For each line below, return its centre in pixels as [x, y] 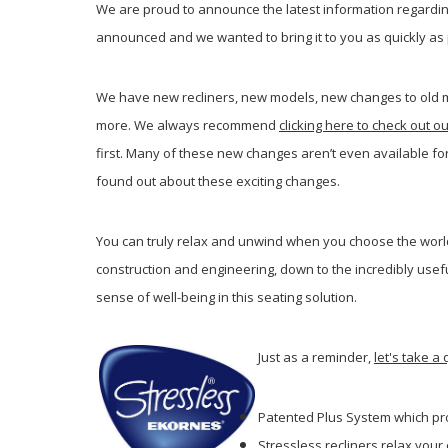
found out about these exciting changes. [218, 180]
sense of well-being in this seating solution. [228, 296]
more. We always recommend [187, 124]
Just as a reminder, [316, 356]
